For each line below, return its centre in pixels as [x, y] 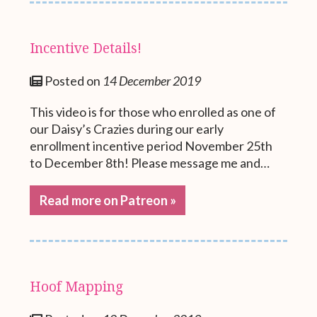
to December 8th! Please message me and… [150, 162]
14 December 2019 [152, 80]
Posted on [73, 80]
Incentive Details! [86, 48]
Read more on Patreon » [108, 200]
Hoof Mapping [77, 286]
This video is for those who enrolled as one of [153, 111]
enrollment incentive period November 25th [151, 145]
